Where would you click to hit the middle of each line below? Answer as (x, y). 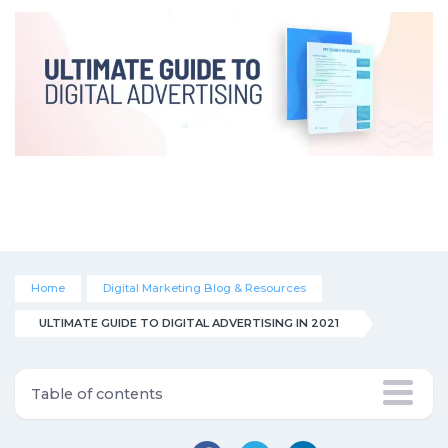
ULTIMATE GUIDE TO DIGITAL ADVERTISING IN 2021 (189, 323)
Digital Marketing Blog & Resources (204, 288)
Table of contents (97, 394)
